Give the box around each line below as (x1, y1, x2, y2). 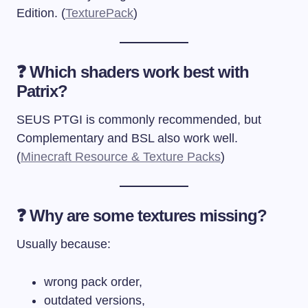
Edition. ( (16, 5, 65, 20)
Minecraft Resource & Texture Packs (21, 149, 221, 164)
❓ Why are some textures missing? (16, 206, 267, 225)
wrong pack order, (44, 274, 142, 289)
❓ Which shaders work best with (16, 62, 250, 81)
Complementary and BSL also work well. (16, 131, 238, 145)
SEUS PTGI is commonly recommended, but (16, 112, 261, 126)
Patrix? (16, 81, 68, 100)
